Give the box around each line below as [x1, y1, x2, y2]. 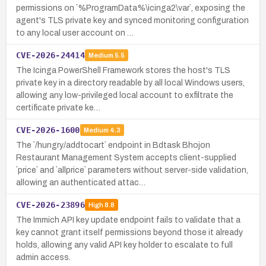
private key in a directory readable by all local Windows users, [16, 78, 245, 87]
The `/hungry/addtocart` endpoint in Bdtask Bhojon [16, 140, 210, 150]
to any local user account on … [16, 28, 134, 37]
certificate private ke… [16, 103, 100, 112]
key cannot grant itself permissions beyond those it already [16, 227, 243, 237]
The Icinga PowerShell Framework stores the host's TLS [16, 65, 230, 75]
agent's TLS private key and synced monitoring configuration [16, 15, 249, 25]
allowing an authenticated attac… [16, 178, 145, 187]
